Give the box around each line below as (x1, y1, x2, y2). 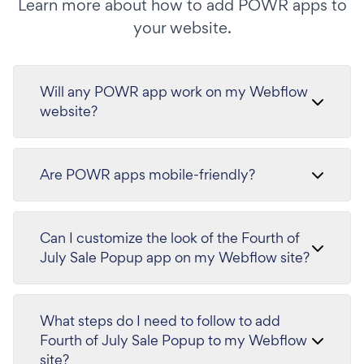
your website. (132, 17, 232, 38)
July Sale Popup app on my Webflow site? (40, 248, 310, 266)
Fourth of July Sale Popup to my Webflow (40, 331, 307, 349)
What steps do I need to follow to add (40, 311, 280, 330)
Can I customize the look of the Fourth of (40, 228, 300, 247)
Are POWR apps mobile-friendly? (40, 165, 255, 184)
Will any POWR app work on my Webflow (40, 82, 308, 101)
